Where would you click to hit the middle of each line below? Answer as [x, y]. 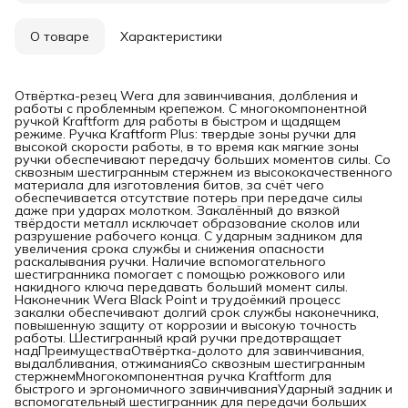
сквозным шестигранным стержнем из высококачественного [204, 172]
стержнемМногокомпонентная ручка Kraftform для [173, 376]
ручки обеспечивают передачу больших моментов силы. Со [203, 159]
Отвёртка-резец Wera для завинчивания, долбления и [186, 95]
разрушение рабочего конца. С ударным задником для [189, 235]
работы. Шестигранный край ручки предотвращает [178, 337]
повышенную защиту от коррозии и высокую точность [186, 325]
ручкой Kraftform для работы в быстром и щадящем [178, 121]
